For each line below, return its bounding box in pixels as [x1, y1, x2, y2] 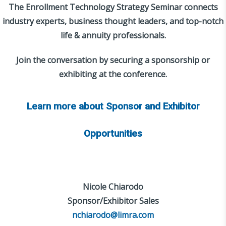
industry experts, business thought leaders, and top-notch [3, 15, 223, 27]
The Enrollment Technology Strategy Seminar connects [8, 1, 218, 13]
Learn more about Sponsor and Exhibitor [26, 100, 200, 112]
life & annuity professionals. [60, 29, 166, 41]
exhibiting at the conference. [59, 68, 167, 80]
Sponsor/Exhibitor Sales [67, 195, 159, 206]
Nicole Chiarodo [83, 181, 143, 192]
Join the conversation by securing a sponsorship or [16, 54, 210, 66]
